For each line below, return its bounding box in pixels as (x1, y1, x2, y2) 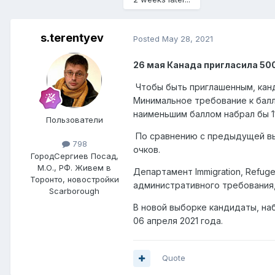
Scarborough (49, 185, 99, 196)
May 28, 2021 (162, 33, 213, 44)
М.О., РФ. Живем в (37, 162, 111, 172)
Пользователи (45, 115, 103, 125)
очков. (133, 144, 160, 155)
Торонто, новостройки (29, 174, 119, 184)
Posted (133, 33, 162, 44)
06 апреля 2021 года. (133, 215, 223, 227)
